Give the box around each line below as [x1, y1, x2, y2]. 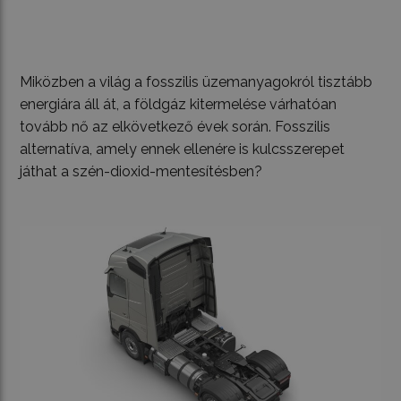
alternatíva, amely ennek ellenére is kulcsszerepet [20, 140, 346, 158]
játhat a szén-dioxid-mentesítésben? [20, 162, 263, 180]
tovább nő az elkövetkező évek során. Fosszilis [20, 117, 331, 135]
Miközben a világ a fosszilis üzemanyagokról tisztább [20, 73, 373, 90]
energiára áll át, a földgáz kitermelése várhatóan [20, 95, 337, 113]
